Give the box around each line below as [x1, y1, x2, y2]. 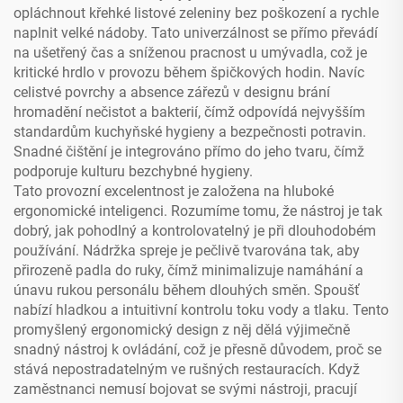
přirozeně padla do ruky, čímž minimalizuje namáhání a [13, 262, 363, 280]
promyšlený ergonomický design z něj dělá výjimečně [13, 321, 350, 339]
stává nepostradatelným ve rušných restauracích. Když [13, 361, 360, 379]
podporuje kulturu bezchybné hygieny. [13, 163, 253, 181]
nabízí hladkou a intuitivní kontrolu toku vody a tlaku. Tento [13, 301, 389, 319]
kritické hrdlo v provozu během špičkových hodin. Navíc [13, 64, 364, 82]
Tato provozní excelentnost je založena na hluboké [13, 183, 334, 201]
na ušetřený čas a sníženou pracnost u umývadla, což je [13, 44, 367, 62]
